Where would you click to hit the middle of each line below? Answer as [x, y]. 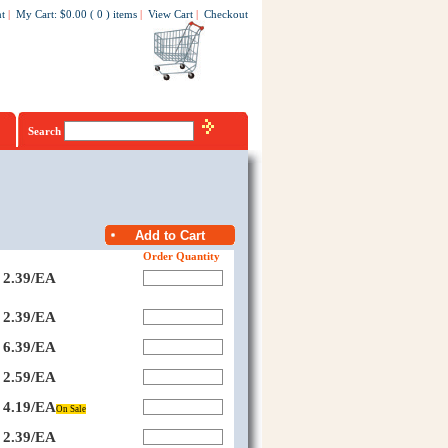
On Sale [70, 408]
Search [45, 131]
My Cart [34, 14]
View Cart [170, 14]
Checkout [225, 14]
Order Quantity [181, 256]
